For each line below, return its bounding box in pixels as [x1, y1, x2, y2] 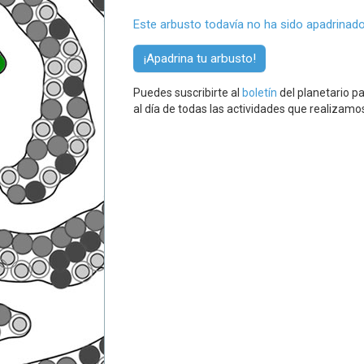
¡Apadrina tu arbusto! [143, 51, 256, 66]
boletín [242, 86, 277, 99]
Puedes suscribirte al [133, 86, 242, 99]
